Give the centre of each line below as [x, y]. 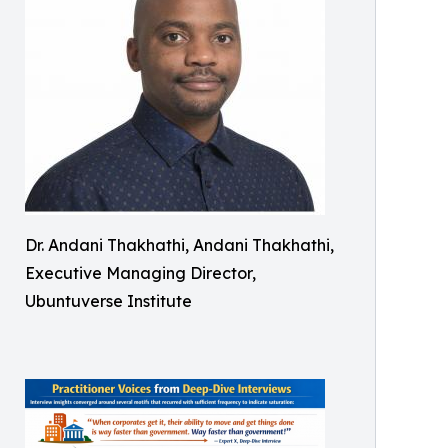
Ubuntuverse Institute [108, 300]
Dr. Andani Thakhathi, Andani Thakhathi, [179, 244]
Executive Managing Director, [140, 272]
